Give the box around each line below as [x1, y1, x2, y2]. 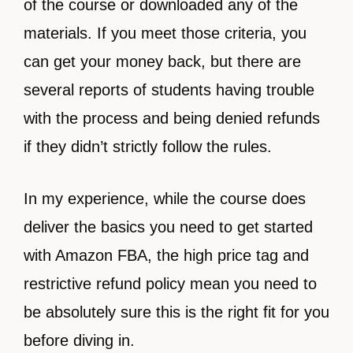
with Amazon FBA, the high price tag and [24, 247, 309, 265]
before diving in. [24, 332, 135, 350]
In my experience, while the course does [24, 190, 306, 208]
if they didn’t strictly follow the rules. [24, 138, 272, 156]
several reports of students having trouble [24, 81, 314, 99]
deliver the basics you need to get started [24, 218, 313, 236]
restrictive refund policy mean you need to [24, 275, 317, 293]
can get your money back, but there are [24, 53, 301, 71]
